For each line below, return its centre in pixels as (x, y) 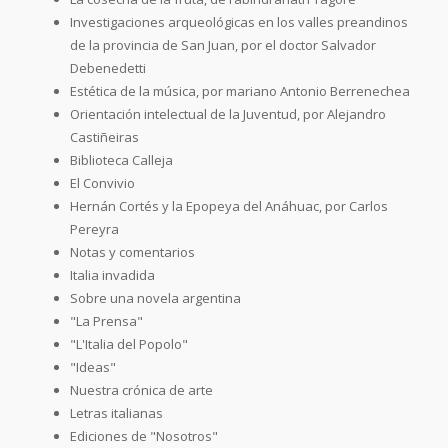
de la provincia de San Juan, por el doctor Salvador (223, 44)
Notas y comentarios (132, 251)
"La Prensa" (106, 320)
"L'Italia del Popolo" (129, 343)
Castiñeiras (104, 136)
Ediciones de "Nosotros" (144, 435)
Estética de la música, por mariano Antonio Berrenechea (240, 90)
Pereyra (94, 228)
